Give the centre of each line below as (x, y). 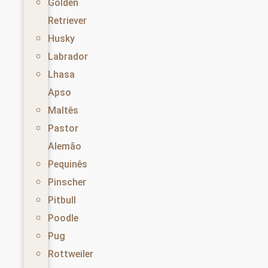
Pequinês (68, 165)
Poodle (63, 218)
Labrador (68, 57)
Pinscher (67, 182)
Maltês (63, 111)
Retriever (67, 21)
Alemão (65, 147)
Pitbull (62, 200)
